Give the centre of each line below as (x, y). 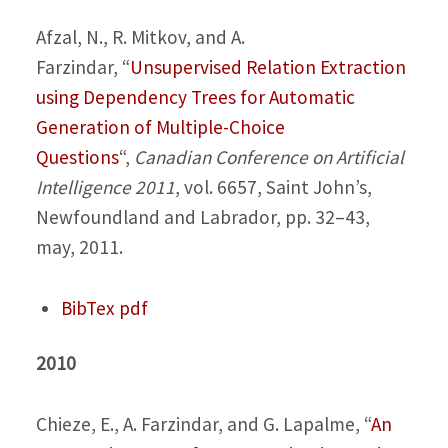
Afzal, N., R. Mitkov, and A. (140, 37)
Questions (77, 157)
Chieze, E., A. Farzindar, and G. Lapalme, (199, 423)
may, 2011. (79, 247)
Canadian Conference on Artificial (268, 157)
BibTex (87, 307)
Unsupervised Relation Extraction (267, 67)
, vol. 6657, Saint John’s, (273, 187)
